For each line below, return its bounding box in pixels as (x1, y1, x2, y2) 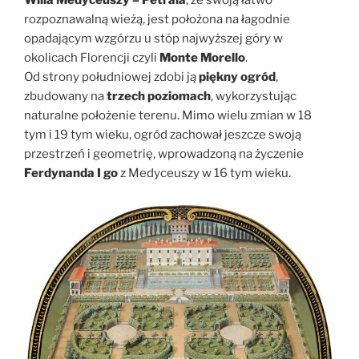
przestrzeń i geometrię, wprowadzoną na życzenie (24, 146, 304, 161)
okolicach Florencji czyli (24, 50, 157, 65)
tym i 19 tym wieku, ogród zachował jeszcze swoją (24, 127, 301, 142)
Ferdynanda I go (24, 165, 118, 180)
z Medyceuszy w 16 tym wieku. (118, 165, 291, 180)
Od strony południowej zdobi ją (24, 69, 196, 84)
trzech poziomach (107, 88, 211, 103)
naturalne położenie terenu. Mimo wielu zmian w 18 (24, 107, 312, 123)
